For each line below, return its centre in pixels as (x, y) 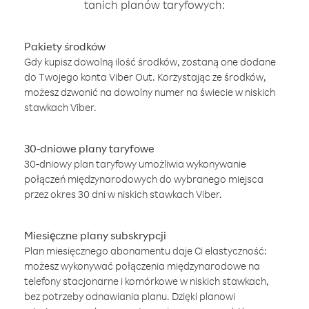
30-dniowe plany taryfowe (89, 148)
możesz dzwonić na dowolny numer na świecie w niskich (150, 92)
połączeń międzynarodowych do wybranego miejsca (144, 179)
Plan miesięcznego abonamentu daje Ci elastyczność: (146, 251)
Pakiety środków (65, 46)
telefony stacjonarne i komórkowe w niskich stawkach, (147, 281)
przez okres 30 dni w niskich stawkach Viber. (123, 194)
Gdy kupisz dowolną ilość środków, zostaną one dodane (150, 62)
